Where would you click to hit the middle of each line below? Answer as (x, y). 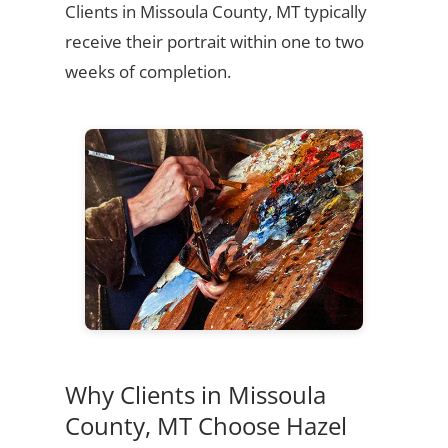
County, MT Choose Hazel (205, 426)
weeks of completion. (147, 72)
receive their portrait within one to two (214, 42)
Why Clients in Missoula (195, 395)
